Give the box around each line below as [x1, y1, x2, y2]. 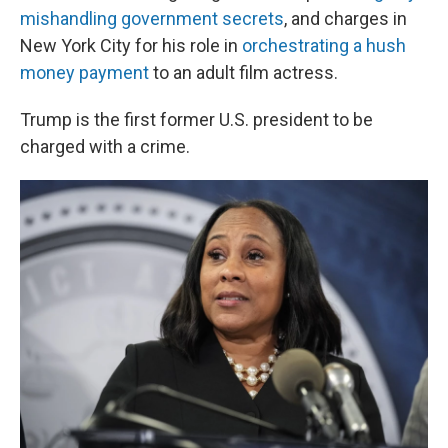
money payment [20, 62, 149, 84]
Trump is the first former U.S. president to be [20, 109, 373, 131]
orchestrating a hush [242, 35, 406, 57]
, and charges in [284, 8, 407, 30]
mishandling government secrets [20, 8, 284, 30]
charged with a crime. [20, 136, 190, 158]
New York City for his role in [20, 35, 242, 57]
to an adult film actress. [149, 62, 338, 84]
